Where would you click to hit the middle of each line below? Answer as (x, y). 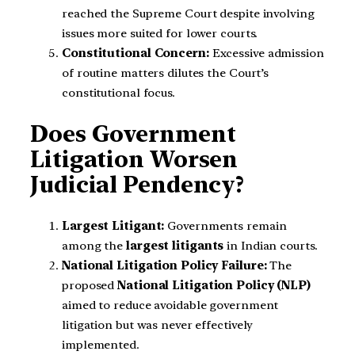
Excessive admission (266, 53)
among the (94, 246)
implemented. (101, 345)
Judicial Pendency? (137, 185)
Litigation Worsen (134, 160)
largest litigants (175, 246)
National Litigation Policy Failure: (164, 266)
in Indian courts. (271, 246)
